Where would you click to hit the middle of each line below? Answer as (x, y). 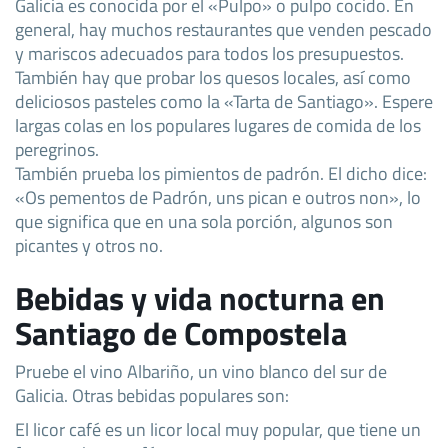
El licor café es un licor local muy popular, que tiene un (218, 428)
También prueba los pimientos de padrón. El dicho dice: (221, 172)
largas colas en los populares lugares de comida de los (218, 124)
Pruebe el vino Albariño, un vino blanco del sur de (201, 370)
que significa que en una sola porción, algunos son (204, 220)
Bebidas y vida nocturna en (200, 297)
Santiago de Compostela (181, 332)
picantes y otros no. (89, 244)
